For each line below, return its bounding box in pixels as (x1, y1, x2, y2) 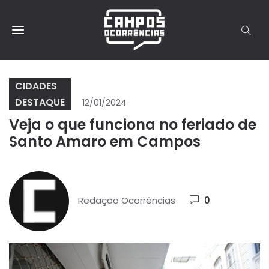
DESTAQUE (15, 95, 65, 109)
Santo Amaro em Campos (9, 131, 201, 152)
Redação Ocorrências (78, 194, 175, 207)
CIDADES (15, 79, 57, 93)
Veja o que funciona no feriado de (9, 115, 256, 135)
